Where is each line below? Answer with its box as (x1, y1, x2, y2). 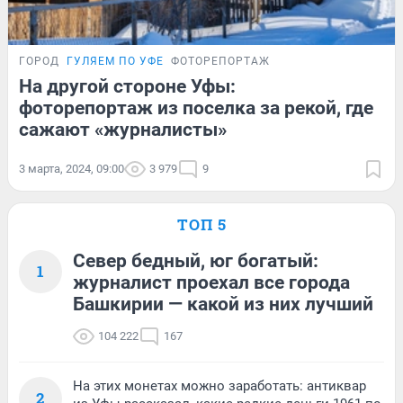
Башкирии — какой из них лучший (73, 292, 373, 315)
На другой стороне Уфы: (19, 75, 236, 97)
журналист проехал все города (73, 271, 350, 293)
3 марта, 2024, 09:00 (19, 161, 124, 175)
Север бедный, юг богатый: (73, 249, 318, 272)
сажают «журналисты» (19, 118, 227, 140)
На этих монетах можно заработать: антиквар (73, 377, 366, 394)
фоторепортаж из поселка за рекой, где (19, 96, 373, 119)
